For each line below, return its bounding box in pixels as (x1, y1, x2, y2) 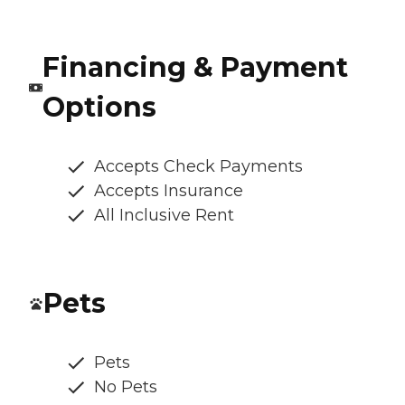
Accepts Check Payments (94, 156, 303, 177)
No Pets (94, 377, 157, 398)
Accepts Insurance (94, 181, 243, 202)
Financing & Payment (42, 51, 348, 85)
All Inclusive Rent (94, 205, 234, 226)
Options (42, 90, 156, 125)
